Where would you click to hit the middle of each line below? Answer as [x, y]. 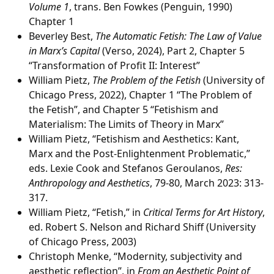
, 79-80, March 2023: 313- [207, 183]
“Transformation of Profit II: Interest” [114, 65]
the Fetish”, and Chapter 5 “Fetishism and [124, 109]
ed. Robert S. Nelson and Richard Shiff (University [142, 227]
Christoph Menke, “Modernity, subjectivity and [135, 256]
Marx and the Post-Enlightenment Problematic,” [139, 154]
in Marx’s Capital [64, 51]
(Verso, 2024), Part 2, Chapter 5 [172, 51]
